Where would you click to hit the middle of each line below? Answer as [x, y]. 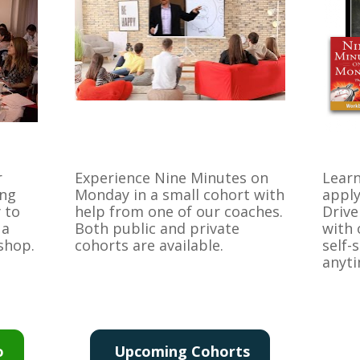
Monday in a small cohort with [180, 194]
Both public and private [157, 228]
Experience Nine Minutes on [172, 177]
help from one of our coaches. [179, 211]
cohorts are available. [149, 245]
